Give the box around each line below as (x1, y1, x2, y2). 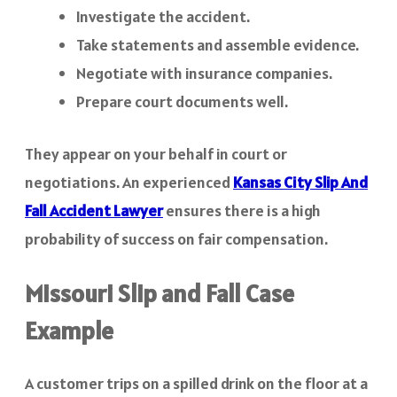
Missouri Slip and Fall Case (25, 276, 294, 309)
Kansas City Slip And (233, 172, 368, 193)
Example (25, 314, 113, 346)
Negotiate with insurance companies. (76, 63, 332, 84)
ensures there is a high (163, 200, 321, 222)
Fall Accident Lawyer (25, 200, 163, 222)
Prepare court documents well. (76, 91, 288, 113)
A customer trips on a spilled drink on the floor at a (25, 372, 368, 393)
